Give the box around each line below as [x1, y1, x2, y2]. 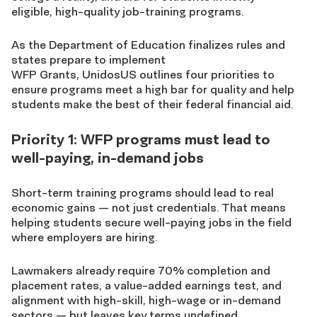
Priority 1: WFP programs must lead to [11, 130, 270, 148]
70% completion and [158, 263, 270, 277]
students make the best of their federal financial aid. [11, 97, 299, 111]
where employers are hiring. [11, 230, 160, 244]
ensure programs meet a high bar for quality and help [11, 82, 294, 96]
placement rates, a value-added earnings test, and [11, 278, 282, 292]
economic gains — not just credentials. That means [11, 200, 286, 214]
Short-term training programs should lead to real [11, 185, 274, 200]
